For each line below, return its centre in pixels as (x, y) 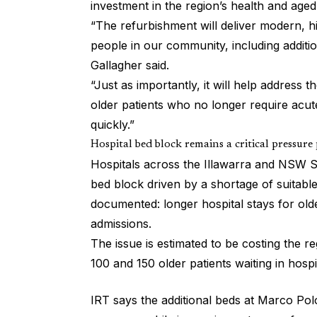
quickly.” (113, 125)
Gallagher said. (130, 65)
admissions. (121, 224)
